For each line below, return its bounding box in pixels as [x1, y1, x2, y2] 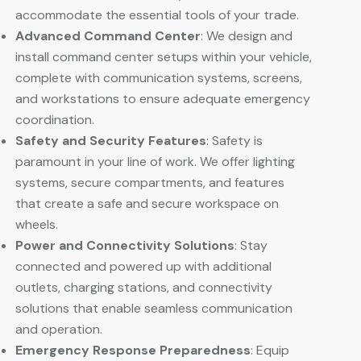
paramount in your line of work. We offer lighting [15, 152, 295, 170]
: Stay [234, 236, 268, 254]
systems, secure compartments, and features [15, 173, 284, 191]
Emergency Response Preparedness [15, 341, 251, 359]
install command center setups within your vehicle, [15, 48, 312, 65]
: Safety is [206, 131, 263, 149]
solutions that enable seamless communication [15, 299, 293, 317]
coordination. [15, 110, 94, 128]
